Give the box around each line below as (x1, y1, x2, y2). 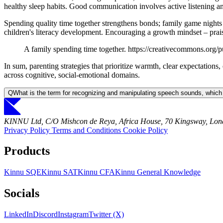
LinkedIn (4, 210, 33, 219)
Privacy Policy (4, 125, 52, 134)
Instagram (58, 210, 89, 219)
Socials (4, 187, 39, 200)
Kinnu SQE (4, 168, 41, 177)
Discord (33, 210, 58, 219)
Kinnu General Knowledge (115, 168, 201, 177)
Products (4, 144, 50, 158)
